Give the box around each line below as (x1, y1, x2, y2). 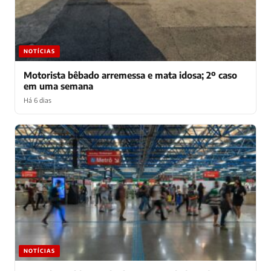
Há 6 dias (24, 96, 51, 104)
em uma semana (24, 80, 93, 91)
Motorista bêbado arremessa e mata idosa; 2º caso (24, 69, 237, 80)
